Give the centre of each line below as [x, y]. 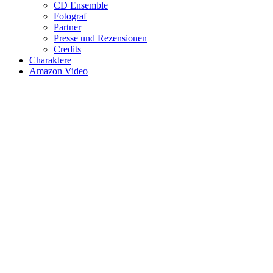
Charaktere [50, 60]
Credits [67, 49]
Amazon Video [58, 71]
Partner [67, 27]
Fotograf [70, 16]
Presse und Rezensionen [100, 38]
